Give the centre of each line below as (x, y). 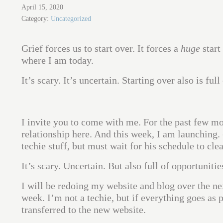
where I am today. (57, 60)
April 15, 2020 (42, 7)
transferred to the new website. (83, 210)
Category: (36, 19)
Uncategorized (71, 19)
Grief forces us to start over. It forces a (101, 49)
